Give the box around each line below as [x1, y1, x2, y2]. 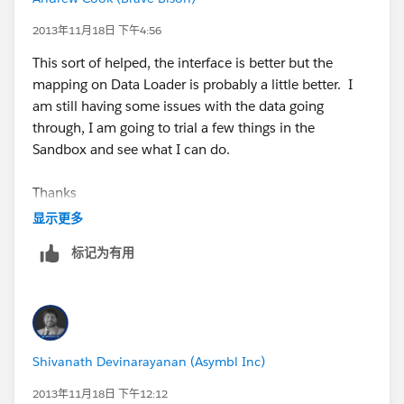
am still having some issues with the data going [32, 96, 324, 115]
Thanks [32, 183, 77, 201]
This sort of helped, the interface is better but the [32, 53, 333, 71]
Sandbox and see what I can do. [32, 140, 230, 158]
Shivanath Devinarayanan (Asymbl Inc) [32, 353, 265, 370]
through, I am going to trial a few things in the [32, 118, 315, 136]
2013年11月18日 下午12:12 [32, 385, 168, 401]
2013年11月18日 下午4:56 [32, 22, 161, 38]
